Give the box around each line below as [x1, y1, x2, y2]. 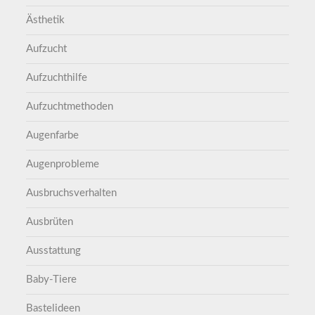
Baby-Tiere [26, 274, 77, 285]
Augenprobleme [26, 159, 100, 170]
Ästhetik [26, 15, 65, 26]
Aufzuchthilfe [26, 72, 88, 84]
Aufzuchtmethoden [26, 101, 114, 112]
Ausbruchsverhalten [26, 188, 117, 199]
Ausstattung [26, 245, 82, 257]
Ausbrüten [26, 217, 74, 228]
